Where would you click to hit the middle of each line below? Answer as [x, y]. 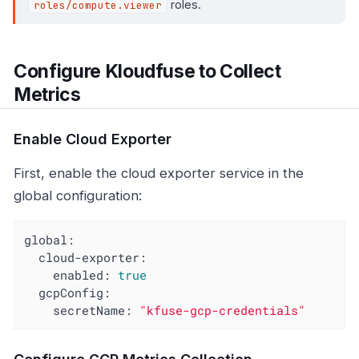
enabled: [82, 275]
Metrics [47, 95]
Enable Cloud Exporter [93, 139]
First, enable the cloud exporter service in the [159, 173]
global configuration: [78, 195]
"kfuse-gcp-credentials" [223, 311]
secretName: [93, 311]
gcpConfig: [75, 293]
